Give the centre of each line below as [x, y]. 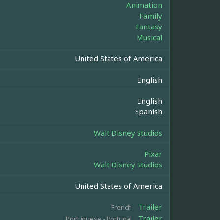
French [122, 207]
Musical [149, 38]
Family [151, 16]
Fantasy [149, 27]
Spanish [149, 112]
